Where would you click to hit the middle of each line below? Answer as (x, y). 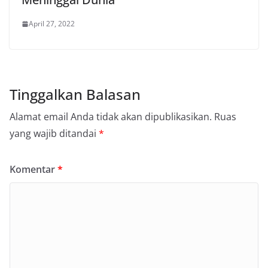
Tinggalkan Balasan (75, 95)
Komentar (33, 170)
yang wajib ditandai (54, 134)
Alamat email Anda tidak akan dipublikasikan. (111, 117)
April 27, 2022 (52, 24)
